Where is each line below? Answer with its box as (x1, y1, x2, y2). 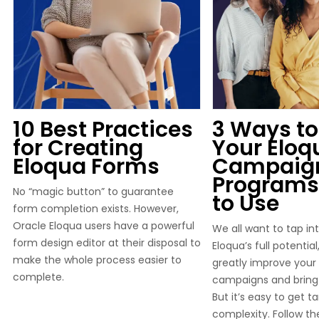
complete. (13, 270, 64, 284)
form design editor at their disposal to (13, 236, 201, 250)
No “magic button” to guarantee (13, 184, 174, 199)
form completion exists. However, (13, 202, 179, 216)
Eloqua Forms (13, 152, 159, 182)
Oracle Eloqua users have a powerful (13, 219, 194, 233)
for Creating (13, 133, 143, 163)
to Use (212, 189, 279, 219)
